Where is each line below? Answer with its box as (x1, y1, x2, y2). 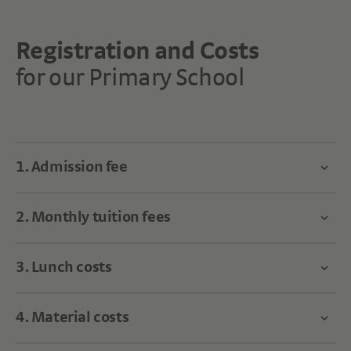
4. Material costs (16, 309, 129, 326)
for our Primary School (16, 66, 244, 92)
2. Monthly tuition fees (16, 209, 171, 226)
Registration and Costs (16, 39, 259, 65)
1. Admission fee (16, 159, 128, 175)
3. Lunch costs (16, 259, 112, 276)
